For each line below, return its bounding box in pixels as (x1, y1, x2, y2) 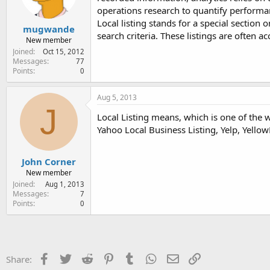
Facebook (49, 251, 90, 264)
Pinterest (114, 251, 151, 264)
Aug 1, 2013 (45, 179, 84, 189)
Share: (6, 253, 32, 265)
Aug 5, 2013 (97, 92, 137, 102)
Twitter (71, 251, 101, 264)
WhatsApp (157, 251, 200, 264)
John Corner (21, 155, 76, 168)
